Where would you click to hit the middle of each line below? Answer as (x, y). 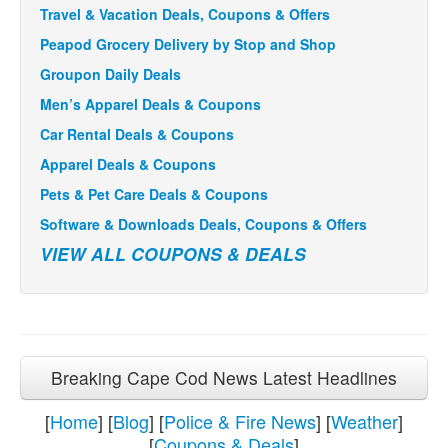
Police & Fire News (240, 420)
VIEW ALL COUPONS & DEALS (173, 253)
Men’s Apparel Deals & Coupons (150, 103)
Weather (364, 420)
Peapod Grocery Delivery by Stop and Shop (188, 43)
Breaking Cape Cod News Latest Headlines (224, 377)
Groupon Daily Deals (110, 73)
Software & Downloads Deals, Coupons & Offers (203, 223)
